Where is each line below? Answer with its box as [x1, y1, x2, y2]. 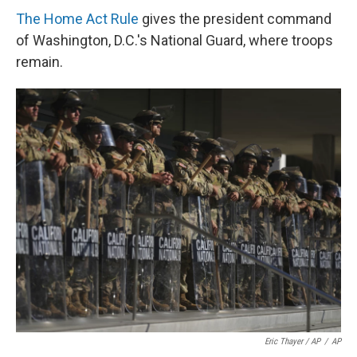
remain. [16, 53, 63, 70]
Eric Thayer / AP [265, 336, 320, 347]
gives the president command [139, 10, 331, 27]
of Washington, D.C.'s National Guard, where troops [16, 32, 333, 49]
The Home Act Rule [16, 10, 139, 27]
